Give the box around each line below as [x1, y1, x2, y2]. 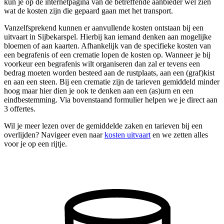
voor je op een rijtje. [4, 139, 67, 148]
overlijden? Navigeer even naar [4, 130, 104, 139]
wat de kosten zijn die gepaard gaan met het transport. [4, 6, 173, 15]
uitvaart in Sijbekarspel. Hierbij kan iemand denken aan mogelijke [4, 32, 211, 41]
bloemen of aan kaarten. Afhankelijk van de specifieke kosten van [4, 41, 211, 50]
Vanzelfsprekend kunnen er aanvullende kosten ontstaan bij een [4, 23, 203, 32]
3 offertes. [4, 104, 35, 113]
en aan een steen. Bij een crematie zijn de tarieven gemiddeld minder [4, 77, 219, 86]
